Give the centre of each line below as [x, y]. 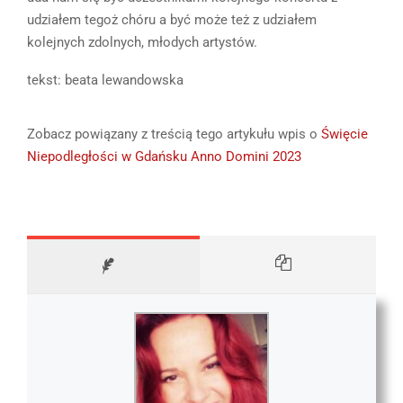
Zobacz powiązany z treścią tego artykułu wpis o [174, 134]
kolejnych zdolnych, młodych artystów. [142, 43]
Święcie [345, 134]
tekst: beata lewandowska [105, 81]
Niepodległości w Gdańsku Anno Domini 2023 [164, 157]
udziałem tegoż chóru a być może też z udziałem [172, 20]
